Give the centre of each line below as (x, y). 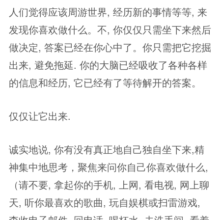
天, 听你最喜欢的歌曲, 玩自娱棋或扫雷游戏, (105, 202)
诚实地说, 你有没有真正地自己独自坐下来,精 (107, 149)
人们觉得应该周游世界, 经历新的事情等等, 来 (108, 12)
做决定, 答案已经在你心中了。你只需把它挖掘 (110, 47)
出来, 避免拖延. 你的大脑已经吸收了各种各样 (108, 65)
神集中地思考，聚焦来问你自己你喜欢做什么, (109, 167)
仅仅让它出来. (40, 116)
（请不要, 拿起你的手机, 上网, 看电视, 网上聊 (109, 184)
